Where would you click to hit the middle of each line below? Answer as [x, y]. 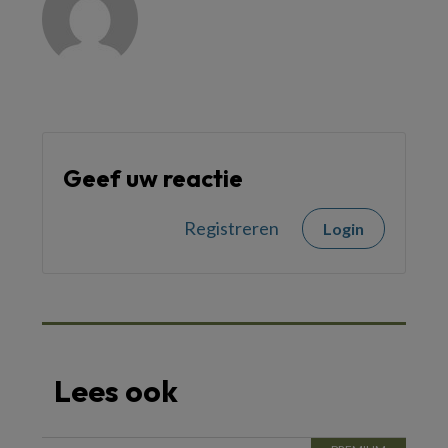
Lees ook [116, 390]
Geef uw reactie [153, 177]
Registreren [231, 227]
